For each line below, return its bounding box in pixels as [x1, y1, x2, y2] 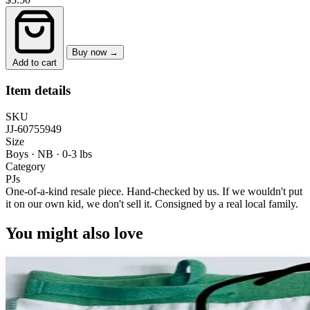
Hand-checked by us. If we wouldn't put [124, 185, 302, 198]
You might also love [6, 224, 143, 243]
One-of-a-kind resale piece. [6, 185, 124, 198]
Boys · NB [6, 148, 56, 161]
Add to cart [12, 57, 57, 68]
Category [6, 161, 46, 173]
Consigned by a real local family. [155, 198, 298, 210]
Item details [6, 82, 71, 98]
